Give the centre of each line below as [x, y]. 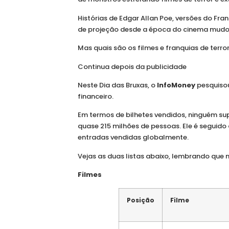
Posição [141, 200]
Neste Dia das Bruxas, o [117, 85]
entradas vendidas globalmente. [133, 138]
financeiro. [96, 96]
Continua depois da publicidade [132, 66]
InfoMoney [176, 85]
